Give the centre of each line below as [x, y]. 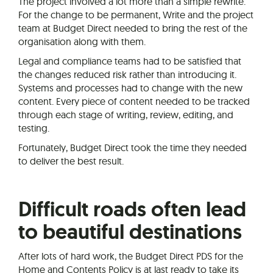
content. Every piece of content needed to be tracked [134, 101]
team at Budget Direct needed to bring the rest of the [133, 28]
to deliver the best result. [71, 161]
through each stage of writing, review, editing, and [126, 115]
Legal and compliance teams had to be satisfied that [130, 61]
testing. [34, 128]
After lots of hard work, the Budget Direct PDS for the [131, 256]
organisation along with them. [82, 42]
